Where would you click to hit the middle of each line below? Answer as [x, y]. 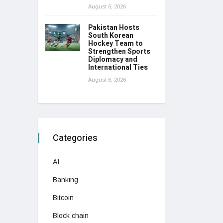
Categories [75, 138]
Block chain [71, 216]
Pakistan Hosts [114, 28]
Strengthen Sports [119, 52]
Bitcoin [63, 198]
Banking [65, 180]
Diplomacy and [113, 60]
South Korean [111, 36]
